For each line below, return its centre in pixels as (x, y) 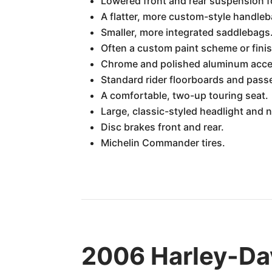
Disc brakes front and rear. (163, 127)
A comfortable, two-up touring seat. (185, 95)
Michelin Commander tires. (163, 143)
